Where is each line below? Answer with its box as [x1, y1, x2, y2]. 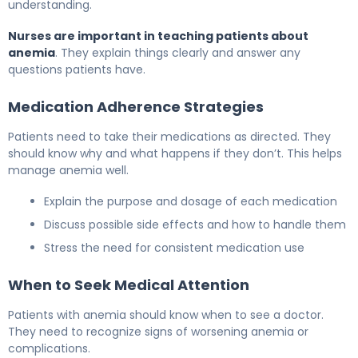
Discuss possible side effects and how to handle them [44, 216, 346, 233]
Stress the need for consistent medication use [44, 239, 304, 256]
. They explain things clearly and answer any [55, 44, 300, 61]
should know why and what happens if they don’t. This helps [8, 145, 342, 161]
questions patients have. [8, 61, 145, 78]
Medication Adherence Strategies [8, 96, 264, 117]
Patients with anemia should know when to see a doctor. [8, 306, 324, 323]
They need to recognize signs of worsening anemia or [8, 323, 308, 340]
